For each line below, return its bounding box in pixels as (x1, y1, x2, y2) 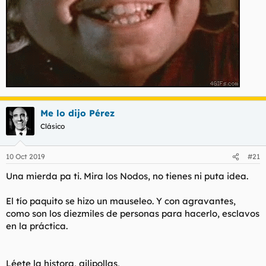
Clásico (40, 121, 65, 131)
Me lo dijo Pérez (40, 107, 115, 119)
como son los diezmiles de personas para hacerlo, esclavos (6, 208, 259, 220)
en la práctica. (6, 220, 68, 232)
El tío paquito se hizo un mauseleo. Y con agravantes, (6, 195, 236, 207)
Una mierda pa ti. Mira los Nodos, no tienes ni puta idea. (6, 170, 248, 182)
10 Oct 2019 (6, 152, 45, 161)
